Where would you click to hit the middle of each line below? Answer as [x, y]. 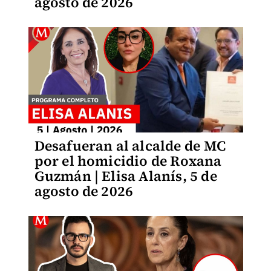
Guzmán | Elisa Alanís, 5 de [126, 176]
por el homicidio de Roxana [128, 161]
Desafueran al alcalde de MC [130, 146]
